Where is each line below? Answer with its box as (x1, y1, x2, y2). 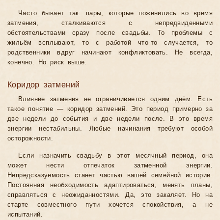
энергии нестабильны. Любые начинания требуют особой (7, 125, 213, 133)
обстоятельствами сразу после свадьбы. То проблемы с (7, 29, 213, 37)
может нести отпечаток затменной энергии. (7, 162, 213, 169)
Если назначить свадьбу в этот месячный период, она (18, 152, 213, 160)
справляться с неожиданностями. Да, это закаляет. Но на (7, 192, 213, 199)
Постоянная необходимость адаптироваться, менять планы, (7, 182, 213, 189)
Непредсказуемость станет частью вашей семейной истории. (7, 172, 213, 179)
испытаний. (7, 211, 43, 219)
